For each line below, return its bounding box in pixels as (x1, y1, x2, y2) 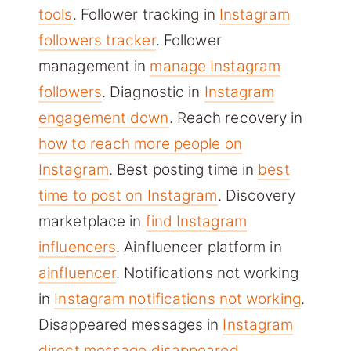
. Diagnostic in (101, 83, 204, 102)
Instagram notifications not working (54, 290, 301, 309)
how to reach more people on (38, 135, 242, 154)
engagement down (38, 109, 169, 128)
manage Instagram (150, 57, 281, 76)
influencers (38, 238, 117, 257)
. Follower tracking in (72, 5, 219, 24)
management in (38, 57, 150, 76)
